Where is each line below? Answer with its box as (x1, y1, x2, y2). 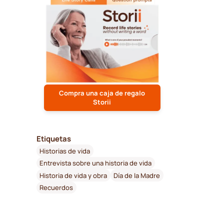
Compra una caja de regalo (59, 88, 145, 98)
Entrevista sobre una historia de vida (39, 158, 152, 168)
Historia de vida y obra (39, 170, 107, 180)
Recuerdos (39, 183, 73, 192)
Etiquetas (36, 133, 71, 144)
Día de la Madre (113, 170, 160, 180)
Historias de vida (39, 146, 90, 155)
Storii (93, 97, 111, 107)
